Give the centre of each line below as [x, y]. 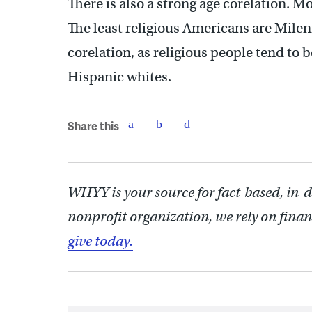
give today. [100, 241]
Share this [93, 126]
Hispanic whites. [119, 77]
